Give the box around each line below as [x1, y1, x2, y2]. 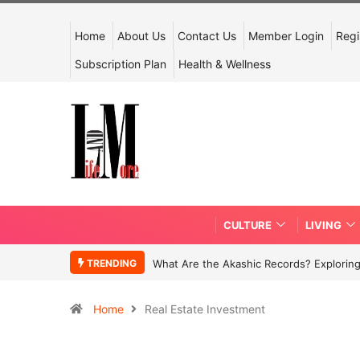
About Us [117, 29, 166, 43]
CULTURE [223, 218, 272, 231]
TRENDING [84, 256, 137, 269]
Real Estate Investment [145, 301, 265, 316]
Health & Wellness [178, 57, 271, 71]
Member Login [248, 29, 324, 43]
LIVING [305, 218, 342, 231]
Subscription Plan [75, 57, 166, 71]
